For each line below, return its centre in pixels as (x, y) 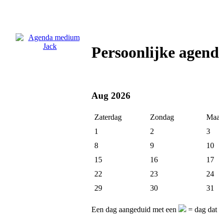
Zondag (162, 117)
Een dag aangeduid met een (135, 210)
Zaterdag (108, 117)
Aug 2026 (111, 95)
